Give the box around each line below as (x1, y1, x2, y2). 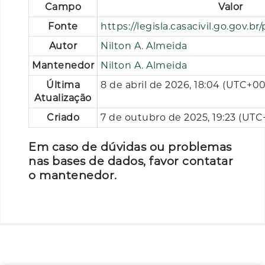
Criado (47, 112, 79, 123)
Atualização (34, 92, 92, 104)
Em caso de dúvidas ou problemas (28, 140, 232, 154)
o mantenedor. (28, 168, 117, 182)
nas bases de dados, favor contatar (28, 154, 233, 168)
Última (46, 79, 80, 91)
